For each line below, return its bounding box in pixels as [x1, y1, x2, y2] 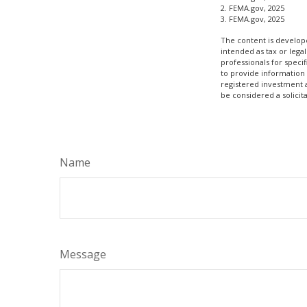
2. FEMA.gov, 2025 [221, 2, 284, 13]
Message [60, 246, 106, 262]
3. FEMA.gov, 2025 [221, 13, 284, 24]
